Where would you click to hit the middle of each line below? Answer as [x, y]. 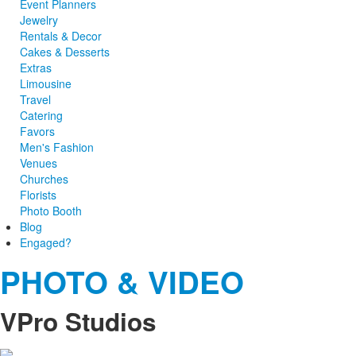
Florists [38, 194]
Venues [39, 163]
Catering [41, 115]
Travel [35, 99]
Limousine [46, 83]
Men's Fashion [57, 147]
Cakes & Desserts [65, 51]
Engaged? [46, 242]
